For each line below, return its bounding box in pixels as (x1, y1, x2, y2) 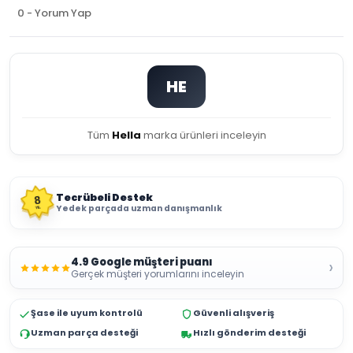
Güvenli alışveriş (193, 307, 274, 319)
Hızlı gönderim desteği (193, 326, 306, 339)
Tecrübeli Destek (56, 191, 153, 204)
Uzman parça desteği (31, 326, 138, 339)
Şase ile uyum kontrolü (31, 307, 143, 319)
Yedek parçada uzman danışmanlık (56, 203, 222, 214)
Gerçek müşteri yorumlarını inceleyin (71, 267, 244, 281)
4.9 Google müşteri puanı (71, 255, 213, 269)
